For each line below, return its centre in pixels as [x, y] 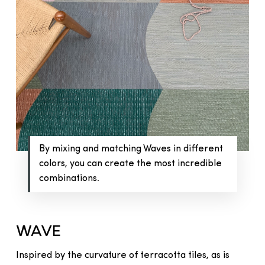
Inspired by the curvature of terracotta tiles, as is [122, 255]
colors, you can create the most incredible [130, 164]
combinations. [69, 178]
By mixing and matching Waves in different [131, 149]
